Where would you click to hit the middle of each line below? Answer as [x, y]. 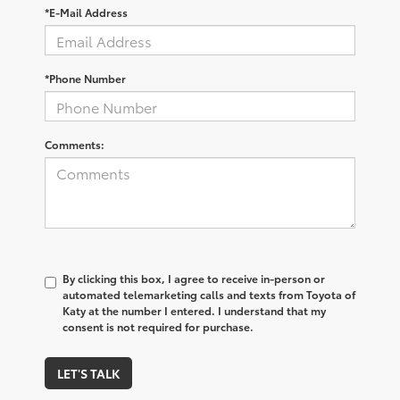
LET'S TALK [88, 374]
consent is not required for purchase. [158, 327]
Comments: [75, 145]
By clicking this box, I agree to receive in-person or [194, 279]
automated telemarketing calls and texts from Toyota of [209, 295]
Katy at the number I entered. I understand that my [194, 311]
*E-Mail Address [86, 12]
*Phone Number [85, 79]
